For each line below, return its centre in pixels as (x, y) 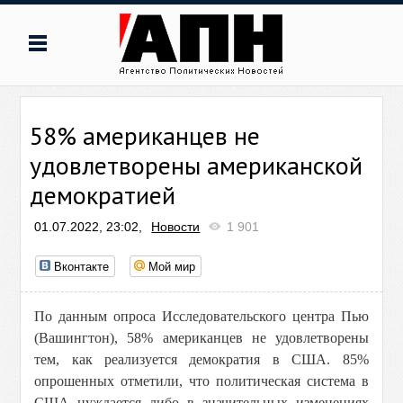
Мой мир (172, 266)
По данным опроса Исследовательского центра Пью (201, 316)
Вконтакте (82, 266)
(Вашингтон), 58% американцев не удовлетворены (201, 338)
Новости (176, 227)
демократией (103, 195)
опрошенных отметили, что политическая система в (201, 381)
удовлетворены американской (197, 165)
